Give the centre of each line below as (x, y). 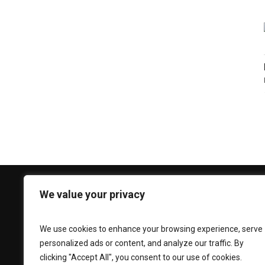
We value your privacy (92, 194)
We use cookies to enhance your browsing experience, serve (151, 229)
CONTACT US (145, 201)
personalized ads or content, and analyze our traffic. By (142, 243)
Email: (132, 244)
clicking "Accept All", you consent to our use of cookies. (141, 257)
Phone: (134, 229)
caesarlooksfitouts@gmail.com (178, 257)
